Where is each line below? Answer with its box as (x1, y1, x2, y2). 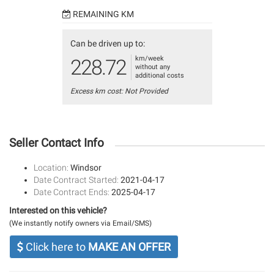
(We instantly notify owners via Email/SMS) (9, 219, 152, 228)
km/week (135, 54, 164, 63)
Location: (34, 163, 70, 173)
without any (135, 63, 170, 72)
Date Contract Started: (34, 175, 120, 185)
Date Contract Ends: (34, 187, 111, 198)
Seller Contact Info (9, 136, 104, 150)
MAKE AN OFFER (88, 240, 171, 254)
